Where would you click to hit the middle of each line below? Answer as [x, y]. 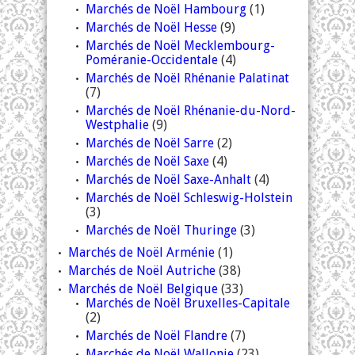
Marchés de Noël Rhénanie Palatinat [187, 78]
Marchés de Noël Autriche [142, 271]
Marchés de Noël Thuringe [161, 230]
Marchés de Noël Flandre [157, 336]
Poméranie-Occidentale [152, 60]
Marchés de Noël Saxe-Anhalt [168, 179]
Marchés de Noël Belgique [143, 289]
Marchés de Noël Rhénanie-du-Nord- [191, 111]
